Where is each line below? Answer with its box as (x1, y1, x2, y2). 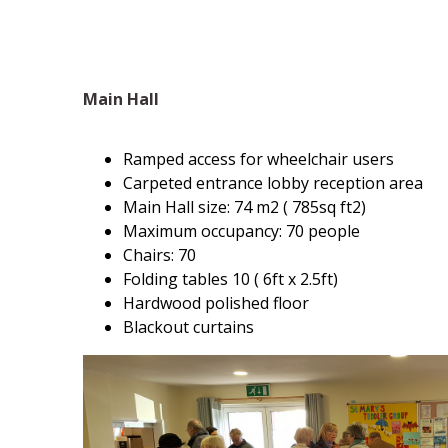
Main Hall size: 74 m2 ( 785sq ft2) (122, 196, 366, 218)
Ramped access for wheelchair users (122, 148, 394, 170)
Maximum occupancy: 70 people (122, 220, 360, 242)
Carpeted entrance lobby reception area (122, 172, 423, 194)
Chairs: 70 (122, 244, 196, 266)
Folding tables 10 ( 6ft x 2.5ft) (122, 268, 338, 290)
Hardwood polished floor (122, 292, 309, 314)
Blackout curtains (122, 316, 254, 338)
